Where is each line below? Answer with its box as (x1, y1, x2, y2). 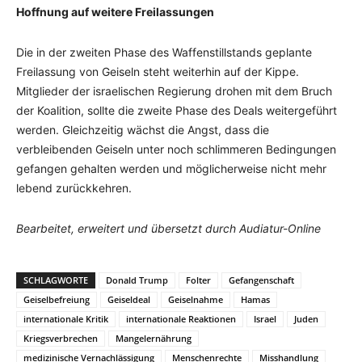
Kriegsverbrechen (23, 331, 98, 344)
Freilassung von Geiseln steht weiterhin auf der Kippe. (16, 64, 299, 78)
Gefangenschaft (229, 273, 294, 286)
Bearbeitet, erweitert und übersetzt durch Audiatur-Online (16, 221, 321, 235)
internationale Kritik (23, 312, 108, 325)
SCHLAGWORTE (23, 273, 88, 286)
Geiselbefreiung (23, 293, 90, 305)
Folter (186, 273, 211, 286)
